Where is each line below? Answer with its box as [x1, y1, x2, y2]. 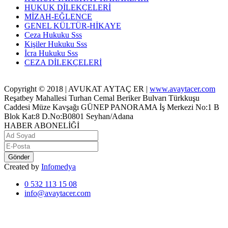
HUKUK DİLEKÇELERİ [24, 3, 111, 12]
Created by [4, 162, 41, 171]
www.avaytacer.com [150, 84, 215, 93]
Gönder [8, 153, 30, 161]
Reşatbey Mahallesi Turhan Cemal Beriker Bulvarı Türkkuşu [4, 93, 199, 102]
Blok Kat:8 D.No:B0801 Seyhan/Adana [4, 111, 133, 121]
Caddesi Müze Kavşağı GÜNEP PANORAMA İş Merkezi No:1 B [4, 102, 219, 111]
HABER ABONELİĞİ [4, 121, 79, 130]
